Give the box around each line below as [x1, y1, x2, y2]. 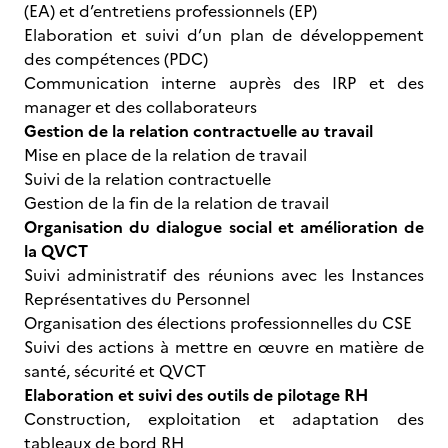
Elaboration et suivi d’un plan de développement [24, 23, 424, 47]
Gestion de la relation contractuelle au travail [24, 119, 373, 143]
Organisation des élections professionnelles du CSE [24, 311, 416, 335]
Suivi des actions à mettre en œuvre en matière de [24, 335, 424, 359]
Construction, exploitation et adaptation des [24, 407, 424, 431]
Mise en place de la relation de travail [24, 143, 311, 167]
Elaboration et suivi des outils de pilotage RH [24, 383, 368, 407]
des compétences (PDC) [24, 47, 208, 71]
